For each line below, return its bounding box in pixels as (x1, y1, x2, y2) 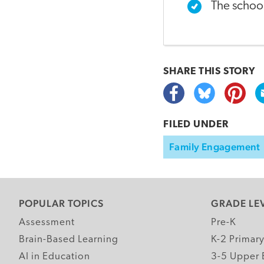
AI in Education (19, 252, 90, 262)
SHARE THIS (163, 67, 223, 77)
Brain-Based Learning (19, 235, 118, 245)
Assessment (19, 217, 75, 228)
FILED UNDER (163, 120, 229, 130)
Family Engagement (169, 141, 260, 153)
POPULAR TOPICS (19, 197, 104, 210)
